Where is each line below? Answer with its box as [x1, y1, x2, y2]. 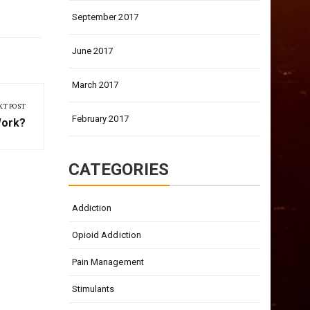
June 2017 [71, 46, 113, 56]
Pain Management [71, 257, 144, 267]
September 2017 [71, 12, 138, 22]
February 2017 [71, 113, 129, 124]
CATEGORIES [68, 160, 170, 179]
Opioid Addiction [71, 230, 142, 240]
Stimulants [71, 284, 115, 294]
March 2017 [71, 80, 119, 90]
